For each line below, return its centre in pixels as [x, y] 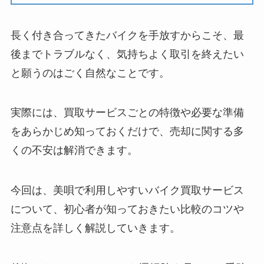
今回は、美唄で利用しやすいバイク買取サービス [127, 191]
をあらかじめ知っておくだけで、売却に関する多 [127, 132]
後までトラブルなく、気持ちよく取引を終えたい [127, 54]
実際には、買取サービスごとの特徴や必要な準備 [127, 113]
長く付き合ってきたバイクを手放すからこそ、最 [127, 35]
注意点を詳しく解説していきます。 [95, 228]
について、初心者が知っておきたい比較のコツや [127, 209]
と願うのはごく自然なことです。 [90, 73]
